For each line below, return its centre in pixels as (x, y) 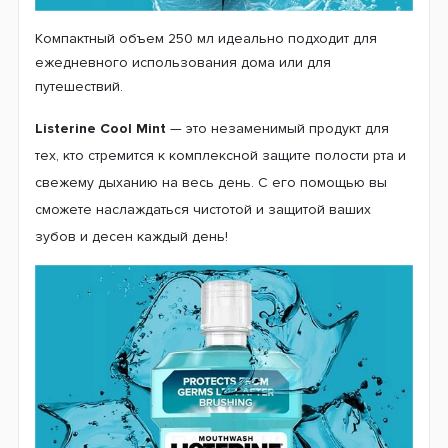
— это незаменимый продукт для (279, 128)
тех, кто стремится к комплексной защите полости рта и (220, 155)
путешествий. (79, 86)
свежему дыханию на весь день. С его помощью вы (211, 182)
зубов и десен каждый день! (131, 236)
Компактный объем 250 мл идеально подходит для (206, 38)
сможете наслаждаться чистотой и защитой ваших (203, 209)
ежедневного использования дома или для (183, 62)
